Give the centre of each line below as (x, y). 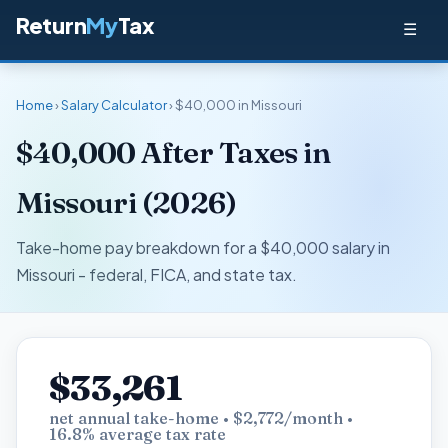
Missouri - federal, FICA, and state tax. (156, 274)
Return (51, 25)
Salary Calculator (114, 105)
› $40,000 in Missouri (234, 105)
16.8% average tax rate (137, 434)
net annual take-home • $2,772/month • (201, 418)
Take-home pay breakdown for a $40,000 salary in (203, 247)
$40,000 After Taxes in (173, 152)
